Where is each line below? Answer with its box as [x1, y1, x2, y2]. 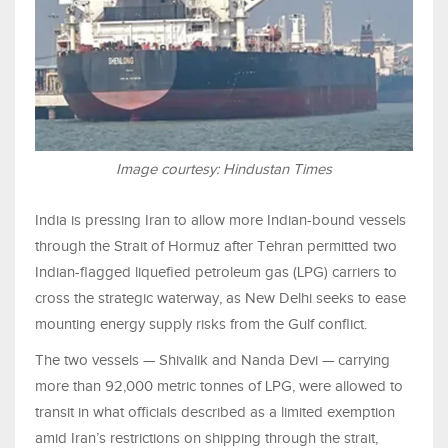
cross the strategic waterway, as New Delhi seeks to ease [35, 290, 406, 307]
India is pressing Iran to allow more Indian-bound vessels [35, 212, 406, 229]
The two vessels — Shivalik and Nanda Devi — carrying [35, 352, 390, 369]
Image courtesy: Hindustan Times [116, 161, 332, 178]
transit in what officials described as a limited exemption [35, 404, 395, 421]
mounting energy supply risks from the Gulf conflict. [35, 316, 367, 333]
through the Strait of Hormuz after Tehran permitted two [35, 238, 397, 255]
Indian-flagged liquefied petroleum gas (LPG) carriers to [35, 264, 397, 281]
